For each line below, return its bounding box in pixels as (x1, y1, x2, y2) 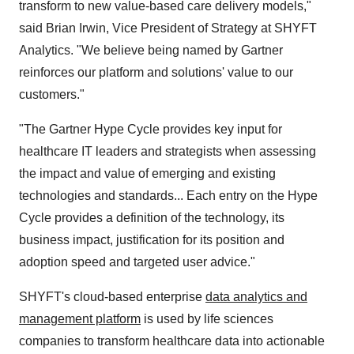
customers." (19, 88, 85, 101)
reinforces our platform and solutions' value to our (19, 66, 293, 79)
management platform (19, 312, 141, 326)
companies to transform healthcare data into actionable (19, 334, 325, 348)
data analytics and (205, 290, 307, 303)
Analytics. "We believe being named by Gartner (19, 43, 283, 57)
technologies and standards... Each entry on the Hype (19, 189, 318, 202)
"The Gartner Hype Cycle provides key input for (19, 122, 282, 136)
